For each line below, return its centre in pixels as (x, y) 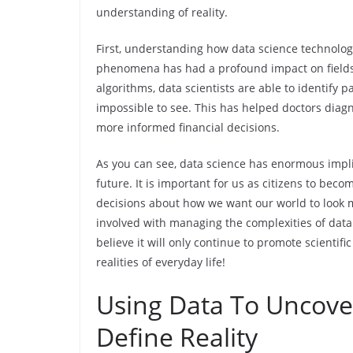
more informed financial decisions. (188, 127)
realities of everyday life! (161, 262)
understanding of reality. (162, 12)
